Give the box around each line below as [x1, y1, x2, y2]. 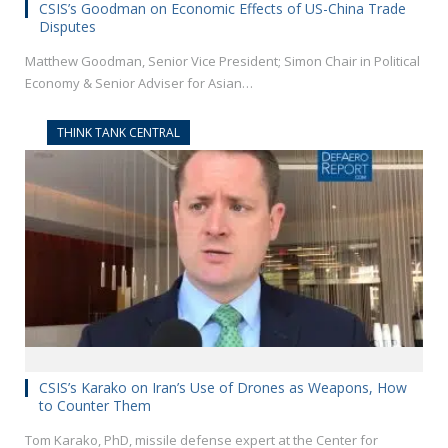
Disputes [39, 16, 96, 36]
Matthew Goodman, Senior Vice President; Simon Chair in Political [25, 51, 420, 70]
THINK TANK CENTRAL [57, 123, 180, 141]
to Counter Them [39, 396, 151, 416]
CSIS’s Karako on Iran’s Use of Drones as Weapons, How [39, 378, 407, 398]
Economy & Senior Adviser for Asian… [25, 73, 253, 92]
